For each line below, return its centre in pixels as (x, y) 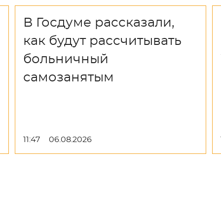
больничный (66, 59)
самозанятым (69, 77)
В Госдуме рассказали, (99, 23)
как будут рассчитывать (103, 41)
